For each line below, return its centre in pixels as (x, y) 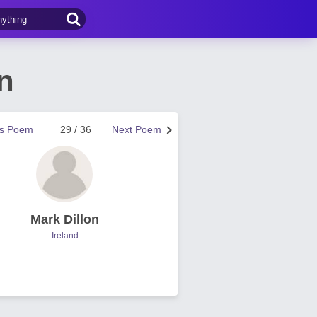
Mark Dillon (64, 219)
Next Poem (137, 129)
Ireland (65, 236)
